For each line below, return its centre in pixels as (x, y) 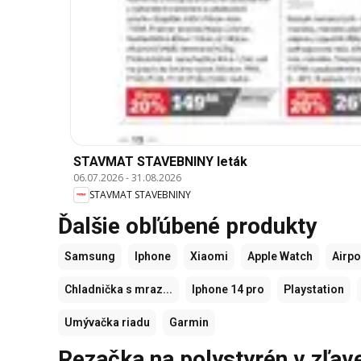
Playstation (314, 289)
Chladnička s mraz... (118, 289)
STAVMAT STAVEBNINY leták (160, 161)
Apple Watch (280, 256)
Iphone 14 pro (228, 289)
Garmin (189, 322)
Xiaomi (209, 256)
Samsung (90, 256)
